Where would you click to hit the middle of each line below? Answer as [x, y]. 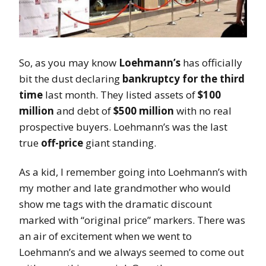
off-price [62, 143]
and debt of [84, 111]
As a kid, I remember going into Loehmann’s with [133, 172]
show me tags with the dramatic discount [115, 204]
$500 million [144, 111]
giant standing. [120, 143]
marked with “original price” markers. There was [132, 220]
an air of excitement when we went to [105, 236]
